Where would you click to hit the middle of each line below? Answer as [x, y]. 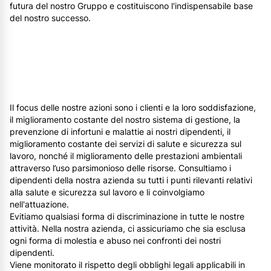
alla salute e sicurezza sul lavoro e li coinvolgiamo [107, 192]
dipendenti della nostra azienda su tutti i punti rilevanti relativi [131, 180]
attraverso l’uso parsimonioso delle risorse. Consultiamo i [120, 168]
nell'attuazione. [39, 204]
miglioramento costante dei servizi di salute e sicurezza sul [126, 144]
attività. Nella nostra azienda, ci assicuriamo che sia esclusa [128, 229]
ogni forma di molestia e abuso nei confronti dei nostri [115, 241]
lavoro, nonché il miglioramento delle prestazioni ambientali [126, 156]
